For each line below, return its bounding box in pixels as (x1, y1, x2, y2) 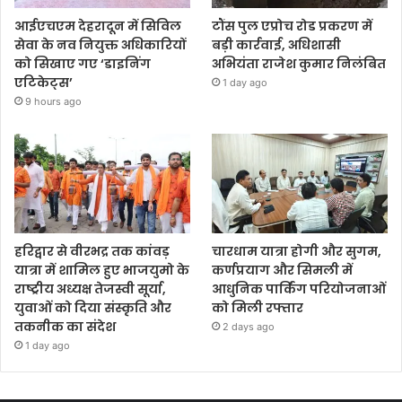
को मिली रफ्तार (212, 298, 304, 317)
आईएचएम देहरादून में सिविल (14, 17, 181, 36)
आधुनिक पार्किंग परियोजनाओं (212, 279, 387, 298)
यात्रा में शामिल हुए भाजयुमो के (14, 260, 189, 279)
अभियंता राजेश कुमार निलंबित (212, 55, 387, 74)
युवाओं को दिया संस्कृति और (14, 298, 171, 317)
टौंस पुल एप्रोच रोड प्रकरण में (212, 17, 373, 36)
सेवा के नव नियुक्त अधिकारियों (14, 36, 186, 55)
